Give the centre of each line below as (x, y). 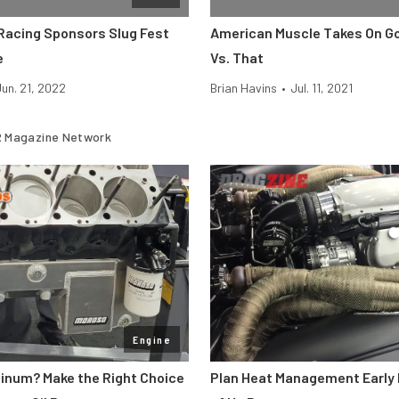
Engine (152, 339)
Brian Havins (244, 88)
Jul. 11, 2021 (322, 88)
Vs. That (237, 57)
